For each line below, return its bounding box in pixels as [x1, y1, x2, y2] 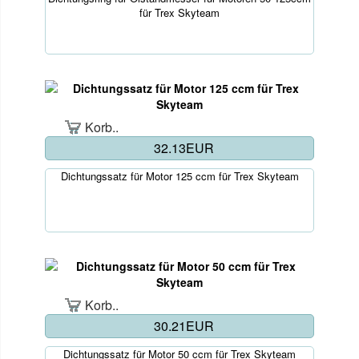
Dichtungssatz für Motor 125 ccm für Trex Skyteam [60, 167, 299, 184]
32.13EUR [153, 138, 214, 157]
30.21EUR [153, 316, 214, 335]
